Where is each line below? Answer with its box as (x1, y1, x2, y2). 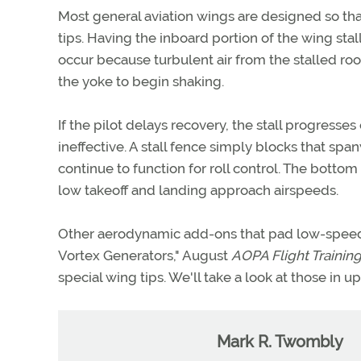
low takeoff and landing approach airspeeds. (58, 182, 338, 198)
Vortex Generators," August (58, 247, 231, 263)
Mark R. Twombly (217, 332, 343, 351)
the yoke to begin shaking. (58, 73, 224, 89)
